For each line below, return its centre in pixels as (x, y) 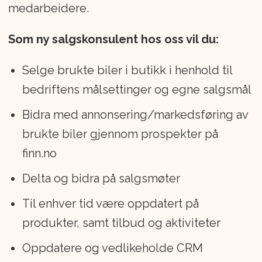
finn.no (39, 153)
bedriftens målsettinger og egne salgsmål (137, 89)
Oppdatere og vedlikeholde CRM (112, 248)
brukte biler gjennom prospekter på (120, 134)
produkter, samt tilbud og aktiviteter (121, 223)
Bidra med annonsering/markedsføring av (135, 114)
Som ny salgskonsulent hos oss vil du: (113, 39)
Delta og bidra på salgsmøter (101, 178)
